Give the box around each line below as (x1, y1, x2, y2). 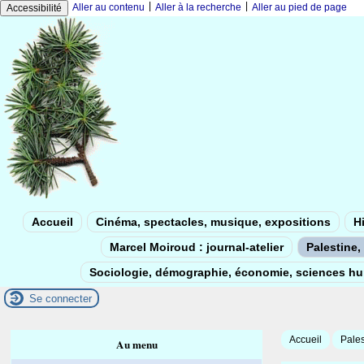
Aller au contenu (72, 2, 145, 13)
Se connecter (29, 292, 92, 305)
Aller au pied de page (252, 2, 347, 13)
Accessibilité (6, 2, 62, 14)
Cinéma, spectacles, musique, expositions (96, 215, 331, 228)
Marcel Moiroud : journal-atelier (110, 240, 284, 253)
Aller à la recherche (155, 2, 241, 13)
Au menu (115, 336, 158, 353)
